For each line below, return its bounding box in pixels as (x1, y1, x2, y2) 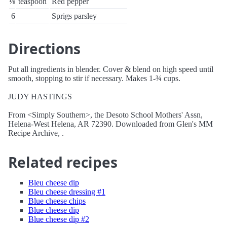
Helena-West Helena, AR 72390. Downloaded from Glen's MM (8, 120, 213, 128)
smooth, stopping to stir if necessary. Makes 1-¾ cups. (8, 74, 180, 83)
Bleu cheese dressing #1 (28, 187, 105, 196)
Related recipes (8, 153, 118, 172)
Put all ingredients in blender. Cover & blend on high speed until (8, 65, 213, 73)
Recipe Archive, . (8, 129, 64, 137)
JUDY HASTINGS (8, 92, 72, 101)
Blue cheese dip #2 (28, 215, 89, 223)
